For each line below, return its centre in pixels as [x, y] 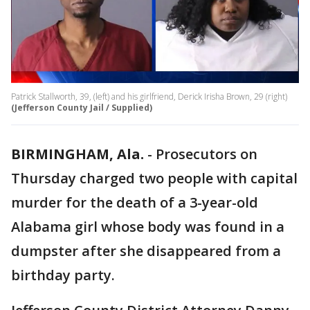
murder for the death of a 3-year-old [135, 203]
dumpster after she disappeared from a [146, 251]
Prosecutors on [207, 154]
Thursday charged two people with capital [154, 179]
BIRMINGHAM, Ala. [77, 154]
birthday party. [63, 275]
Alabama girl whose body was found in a [148, 227]
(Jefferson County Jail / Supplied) [82, 108]
